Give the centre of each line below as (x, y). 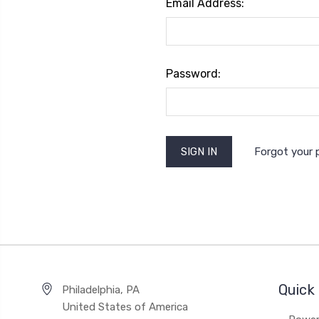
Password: (193, 74)
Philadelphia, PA (101, 290)
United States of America (125, 307)
